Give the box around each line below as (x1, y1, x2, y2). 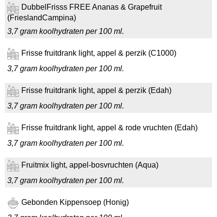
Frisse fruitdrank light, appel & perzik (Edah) (21, 86, 171, 95)
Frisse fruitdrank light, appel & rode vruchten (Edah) (21, 124, 198, 132)
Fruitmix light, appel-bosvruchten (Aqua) (21, 161, 158, 170)
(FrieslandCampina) (7, 14, 76, 22)
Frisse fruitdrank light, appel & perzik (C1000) (21, 49, 176, 58)
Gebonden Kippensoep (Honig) (21, 198, 129, 207)
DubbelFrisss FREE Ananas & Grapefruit (21, 3, 162, 12)
